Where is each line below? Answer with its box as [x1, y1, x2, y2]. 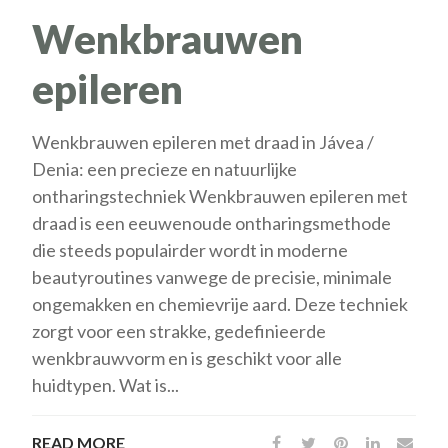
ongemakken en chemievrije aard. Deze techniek [32, 292, 409, 315]
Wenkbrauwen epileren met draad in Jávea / [32, 130, 375, 153]
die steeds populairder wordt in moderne [32, 238, 349, 261]
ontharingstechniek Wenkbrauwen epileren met [32, 184, 409, 207]
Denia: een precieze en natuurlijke [32, 157, 298, 180]
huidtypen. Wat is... [32, 373, 180, 396]
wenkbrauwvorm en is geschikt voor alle [32, 346, 343, 369]
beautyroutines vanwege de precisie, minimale [32, 265, 393, 288]
